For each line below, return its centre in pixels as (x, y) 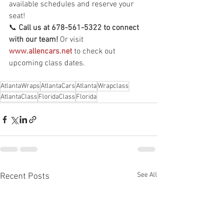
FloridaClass (57, 97)
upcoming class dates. (47, 63)
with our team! (33, 40)
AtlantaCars (58, 86)
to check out (95, 52)
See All (147, 175)
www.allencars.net (41, 52)
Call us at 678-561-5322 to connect (80, 28)
